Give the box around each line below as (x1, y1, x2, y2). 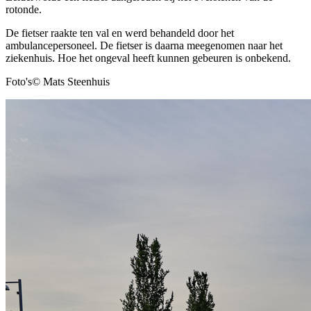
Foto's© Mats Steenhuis (6, 75, 110, 87)
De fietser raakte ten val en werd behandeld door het (6, 26, 234, 39)
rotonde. (6, 3, 42, 15)
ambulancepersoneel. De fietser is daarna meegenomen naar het (6, 39, 283, 51)
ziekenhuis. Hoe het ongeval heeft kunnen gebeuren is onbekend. (6, 51, 291, 64)
